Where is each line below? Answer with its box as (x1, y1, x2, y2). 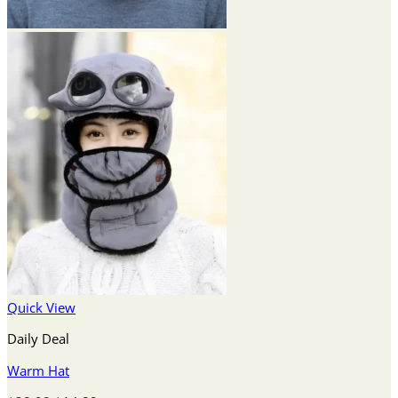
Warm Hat (7, 361, 69, 379)
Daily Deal (7, 330, 69, 348)
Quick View (7, 298, 76, 317)
